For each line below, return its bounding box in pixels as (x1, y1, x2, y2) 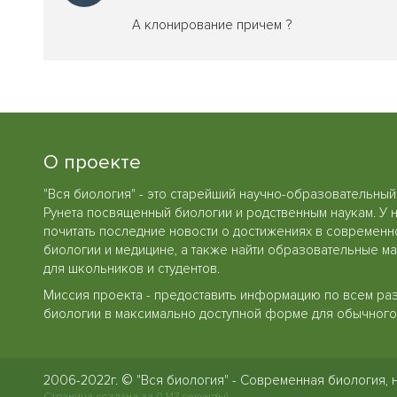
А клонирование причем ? (132, 16, 292, 33)
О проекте (43, 149, 141, 175)
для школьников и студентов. (43, 261, 220, 277)
